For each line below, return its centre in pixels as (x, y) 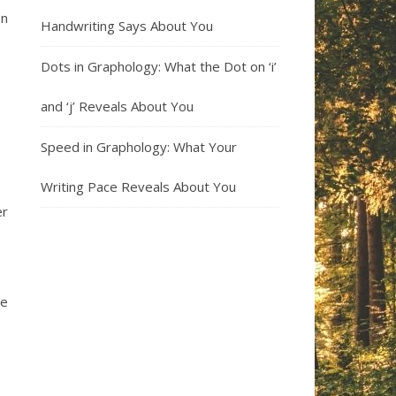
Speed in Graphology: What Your (139, 147)
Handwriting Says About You (127, 26)
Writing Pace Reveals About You (138, 187)
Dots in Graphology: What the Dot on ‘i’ (159, 66)
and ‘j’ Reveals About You (117, 106)
